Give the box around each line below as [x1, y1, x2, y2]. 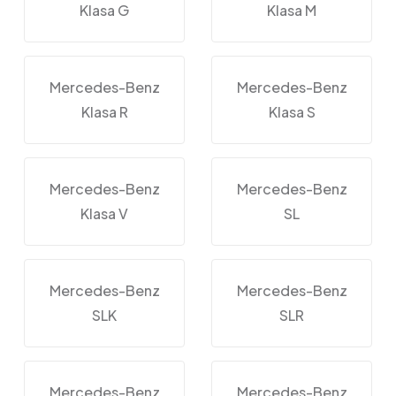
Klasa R [80, 102, 128, 121]
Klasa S [268, 102, 316, 121]
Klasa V [80, 203, 128, 223]
